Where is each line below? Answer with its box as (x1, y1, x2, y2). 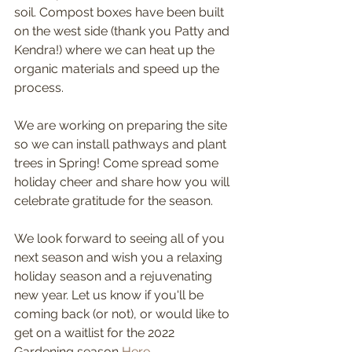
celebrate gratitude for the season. (14, 193, 216, 208)
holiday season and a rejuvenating (14, 269, 215, 284)
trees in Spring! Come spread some (14, 156, 222, 170)
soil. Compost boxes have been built (14, 5, 227, 20)
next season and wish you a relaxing (14, 250, 225, 265)
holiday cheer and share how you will (14, 174, 233, 189)
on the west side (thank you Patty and (14, 24, 233, 38)
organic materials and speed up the (14, 61, 222, 76)
